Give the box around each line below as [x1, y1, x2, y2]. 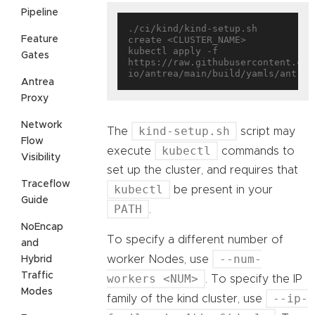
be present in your [170, 184, 273, 196]
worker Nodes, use [107, 254, 212, 266]
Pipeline [21, 7, 58, 18]
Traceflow [21, 179, 70, 189]
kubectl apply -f [128, 46, 218, 57]
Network [21, 120, 62, 130]
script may [237, 126, 295, 138]
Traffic [21, 270, 53, 281]
